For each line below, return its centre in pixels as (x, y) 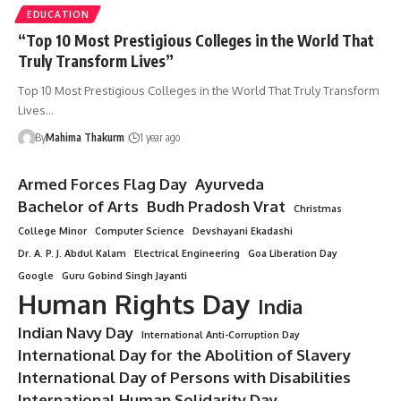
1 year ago (159, 137)
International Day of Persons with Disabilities (184, 377)
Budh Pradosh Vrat (216, 206)
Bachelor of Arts (78, 206)
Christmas (318, 208)
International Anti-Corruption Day (221, 334)
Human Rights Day (134, 303)
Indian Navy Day (76, 332)
